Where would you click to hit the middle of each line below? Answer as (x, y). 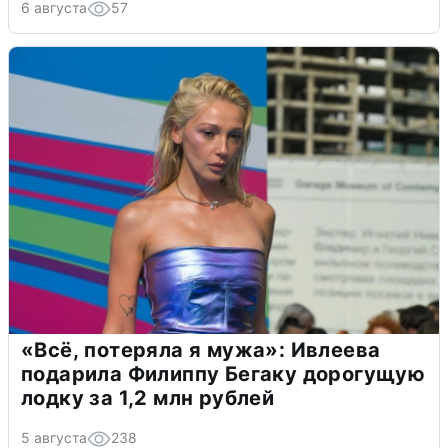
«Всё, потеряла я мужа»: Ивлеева (201, 350)
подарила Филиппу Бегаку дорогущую (223, 374)
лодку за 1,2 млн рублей (148, 398)
